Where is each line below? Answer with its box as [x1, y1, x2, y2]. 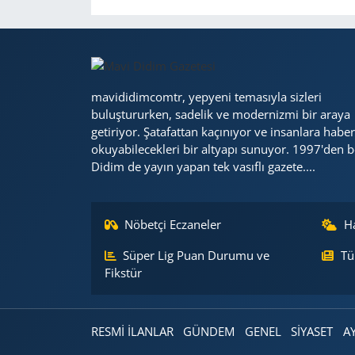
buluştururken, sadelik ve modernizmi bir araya [90, 106, 350, 123]
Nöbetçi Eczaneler [124, 216, 222, 233]
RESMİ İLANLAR [90, 323, 174, 340]
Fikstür [104, 265, 142, 281]
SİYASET [291, 323, 334, 340]
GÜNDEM [183, 323, 235, 340]
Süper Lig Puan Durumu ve [123, 247, 270, 264]
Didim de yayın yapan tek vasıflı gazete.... [90, 158, 315, 175]
